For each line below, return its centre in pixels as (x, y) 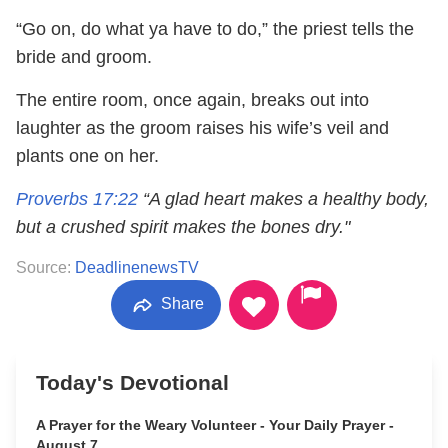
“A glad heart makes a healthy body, (283, 199)
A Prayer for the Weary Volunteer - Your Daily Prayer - (215, 425)
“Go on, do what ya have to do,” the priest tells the (215, 29)
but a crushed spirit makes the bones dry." (183, 227)
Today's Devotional (132, 382)
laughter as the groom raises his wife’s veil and (202, 128)
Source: (45, 267)
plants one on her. (87, 156)
